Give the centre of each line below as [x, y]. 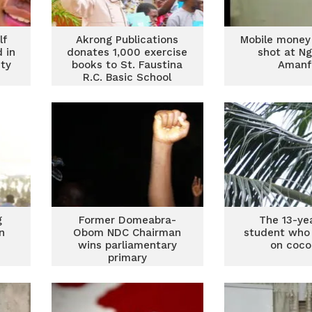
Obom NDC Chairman [127, 233]
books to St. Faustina [127, 65]
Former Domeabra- [127, 220]
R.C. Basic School [127, 77]
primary [127, 258]
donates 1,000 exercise [127, 52]
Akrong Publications [127, 40]
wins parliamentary [127, 245]
